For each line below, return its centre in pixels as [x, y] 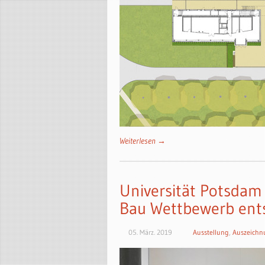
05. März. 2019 [150, 232]
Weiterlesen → [143, 141]
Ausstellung [211, 232]
